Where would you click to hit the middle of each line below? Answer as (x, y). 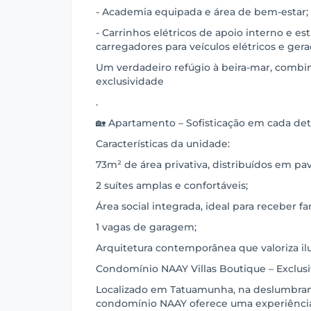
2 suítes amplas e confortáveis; (172, 185)
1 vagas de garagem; (146, 227)
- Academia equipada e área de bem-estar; (202, 12)
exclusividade (130, 81)
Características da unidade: (163, 144)
